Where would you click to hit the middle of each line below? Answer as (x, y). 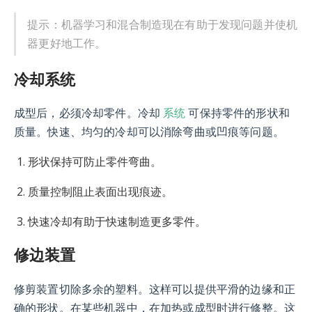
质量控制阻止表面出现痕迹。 (100, 192)
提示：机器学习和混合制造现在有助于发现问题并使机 (163, 25)
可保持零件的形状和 (237, 114)
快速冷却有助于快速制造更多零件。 (117, 222)
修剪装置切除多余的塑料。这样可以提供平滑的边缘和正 (155, 289)
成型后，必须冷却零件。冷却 (89, 114)
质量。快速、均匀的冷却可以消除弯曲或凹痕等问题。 (149, 132)
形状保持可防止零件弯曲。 (95, 162)
